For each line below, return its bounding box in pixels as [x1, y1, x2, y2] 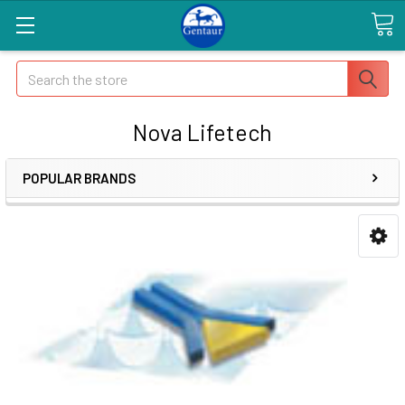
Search [16, 62, 58, 80]
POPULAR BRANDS [23, 170, 136, 186]
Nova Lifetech [133, 118, 272, 146]
